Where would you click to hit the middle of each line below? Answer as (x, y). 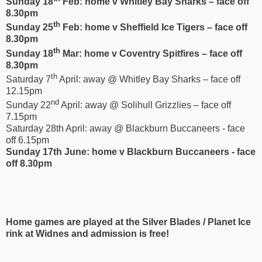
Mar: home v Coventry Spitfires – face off (151, 53)
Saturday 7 (28, 79)
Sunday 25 (30, 27)
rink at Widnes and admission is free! (87, 234)
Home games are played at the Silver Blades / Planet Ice (128, 222)
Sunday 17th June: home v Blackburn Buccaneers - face (131, 152)
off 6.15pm (27, 140)
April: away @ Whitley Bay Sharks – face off (149, 79)
